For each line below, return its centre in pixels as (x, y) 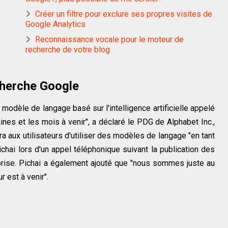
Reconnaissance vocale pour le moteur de (109, 39)
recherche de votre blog (68, 49)
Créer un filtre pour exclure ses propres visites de (124, 14)
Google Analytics (55, 24)
